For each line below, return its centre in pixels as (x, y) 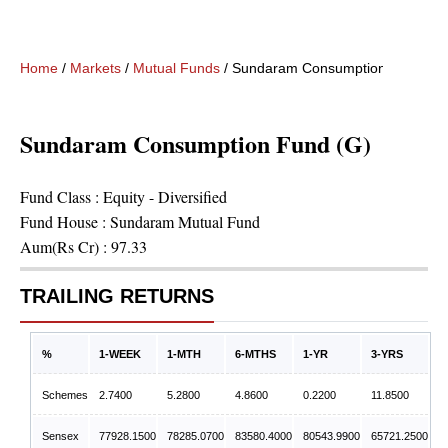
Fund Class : (61, 196)
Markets (95, 68)
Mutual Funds (176, 68)
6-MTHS (255, 354)
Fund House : (65, 221)
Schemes (65, 395)
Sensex (60, 436)
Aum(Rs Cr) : (65, 246)
